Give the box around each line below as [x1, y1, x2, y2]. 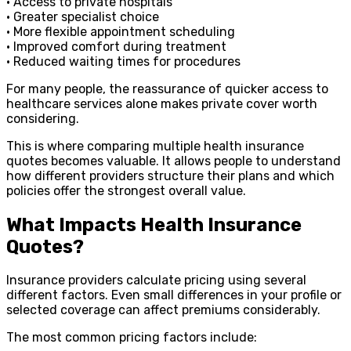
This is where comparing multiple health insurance [6, 138, 304, 154]
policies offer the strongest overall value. [6, 183, 246, 198]
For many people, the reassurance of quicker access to [6, 81, 328, 96]
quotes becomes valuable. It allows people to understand [6, 153, 341, 168]
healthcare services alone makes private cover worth [6, 96, 317, 111]
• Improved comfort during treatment [6, 38, 226, 54]
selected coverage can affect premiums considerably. [6, 302, 320, 318]
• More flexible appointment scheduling [6, 24, 235, 39]
